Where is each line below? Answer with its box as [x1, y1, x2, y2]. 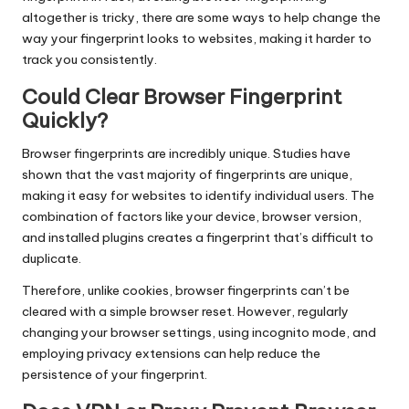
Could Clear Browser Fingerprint [22, 84, 342, 110]
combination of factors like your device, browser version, [22, 208, 362, 225]
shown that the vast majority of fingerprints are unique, [22, 166, 352, 184]
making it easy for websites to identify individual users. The [22, 187, 374, 204]
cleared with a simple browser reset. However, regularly [22, 303, 349, 320]
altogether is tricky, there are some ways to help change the [22, 9, 381, 26]
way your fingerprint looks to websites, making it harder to [22, 30, 372, 47]
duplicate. [22, 250, 81, 267]
